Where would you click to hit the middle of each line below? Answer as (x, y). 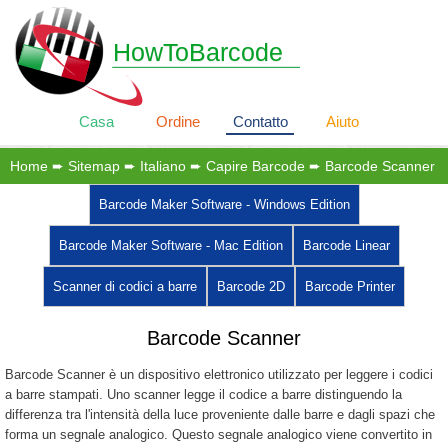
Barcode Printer (350, 286)
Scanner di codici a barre (125, 286)
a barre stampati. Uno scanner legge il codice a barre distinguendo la (203, 394)
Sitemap (94, 166)
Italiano (163, 166)
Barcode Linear (346, 245)
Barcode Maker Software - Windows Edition (224, 204)
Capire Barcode (255, 166)
